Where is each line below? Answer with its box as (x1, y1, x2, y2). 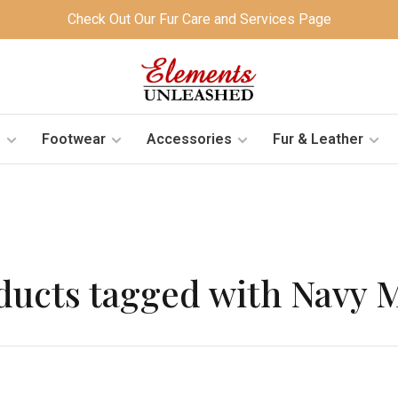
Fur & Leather (272, 130, 363, 147)
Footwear (41, 130, 106, 147)
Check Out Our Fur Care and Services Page (67, 11, 331, 28)
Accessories (146, 130, 232, 147)
